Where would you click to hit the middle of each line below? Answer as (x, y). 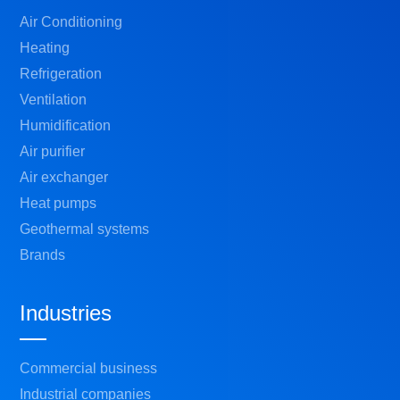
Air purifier (53, 151)
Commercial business (89, 368)
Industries (66, 312)
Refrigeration (61, 73)
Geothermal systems (85, 229)
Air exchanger (64, 177)
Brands (43, 254)
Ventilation (54, 99)
